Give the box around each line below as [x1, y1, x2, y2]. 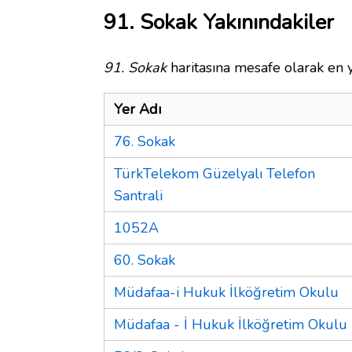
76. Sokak [114, 131, 175, 151]
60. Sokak [114, 250, 175, 269]
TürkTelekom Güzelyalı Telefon [114, 163, 315, 183]
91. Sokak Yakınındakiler [104, 7, 334, 37]
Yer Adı [114, 99, 161, 119]
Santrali [114, 185, 163, 205]
